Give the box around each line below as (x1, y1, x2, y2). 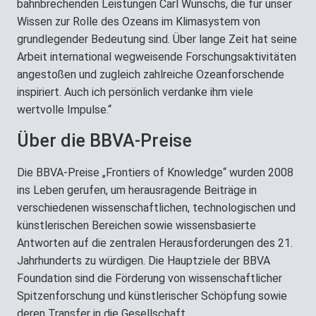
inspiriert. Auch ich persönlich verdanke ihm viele (17, 85, 253, 99)
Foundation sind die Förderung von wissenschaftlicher (17, 272, 282, 286)
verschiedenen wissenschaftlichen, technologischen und (17, 201, 296, 215)
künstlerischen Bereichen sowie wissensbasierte (17, 219, 256, 233)
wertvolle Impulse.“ (17, 103, 111, 117)
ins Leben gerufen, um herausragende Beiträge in (17, 183, 257, 197)
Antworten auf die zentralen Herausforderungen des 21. (17, 236, 293, 250)
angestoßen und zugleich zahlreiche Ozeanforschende (17, 68, 284, 82)
